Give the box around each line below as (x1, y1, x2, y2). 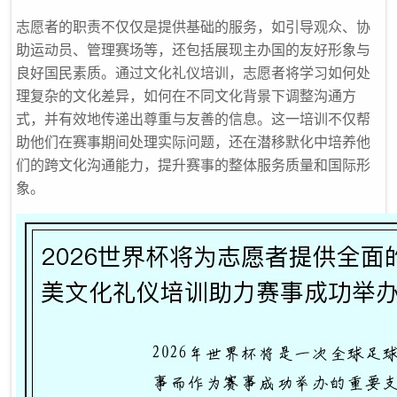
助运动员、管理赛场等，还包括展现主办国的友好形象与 (16, 41, 370, 58)
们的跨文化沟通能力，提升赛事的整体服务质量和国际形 (16, 156, 370, 174)
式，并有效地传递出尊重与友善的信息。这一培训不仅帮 (16, 110, 370, 128)
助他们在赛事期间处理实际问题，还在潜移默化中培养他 (16, 133, 370, 151)
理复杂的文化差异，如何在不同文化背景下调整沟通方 (16, 87, 356, 105)
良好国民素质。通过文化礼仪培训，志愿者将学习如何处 (16, 64, 370, 82)
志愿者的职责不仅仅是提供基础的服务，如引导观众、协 (16, 18, 370, 35)
